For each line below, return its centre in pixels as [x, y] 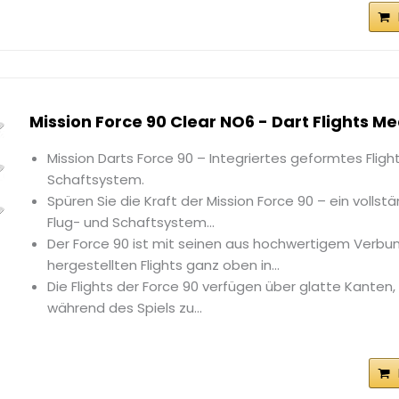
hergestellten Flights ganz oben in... [164, 265]
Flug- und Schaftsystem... [131, 223]
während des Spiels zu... [125, 308]
